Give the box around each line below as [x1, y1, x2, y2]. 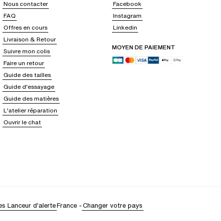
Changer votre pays [83, 201, 143, 211]
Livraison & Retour [3, 35, 56, 44]
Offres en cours [3, 23, 48, 32]
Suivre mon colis [3, 47, 50, 56]
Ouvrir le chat [3, 118, 41, 127]
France [57, 201, 77, 211]
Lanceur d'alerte [7, 201, 56, 211]
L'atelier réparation [3, 106, 58, 115]
